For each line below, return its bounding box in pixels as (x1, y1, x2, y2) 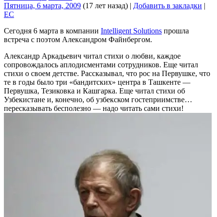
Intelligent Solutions (101, 26, 162, 35)
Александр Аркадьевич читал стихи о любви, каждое (4, 51, 181, 60)
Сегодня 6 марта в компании (4, 26, 101, 35)
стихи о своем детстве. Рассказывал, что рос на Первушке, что (4, 69, 210, 77)
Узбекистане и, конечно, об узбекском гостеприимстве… (4, 95, 192, 104)
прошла (162, 26, 189, 35)
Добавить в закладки (133, 1, 202, 10)
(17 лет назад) (81, 1, 128, 10)
